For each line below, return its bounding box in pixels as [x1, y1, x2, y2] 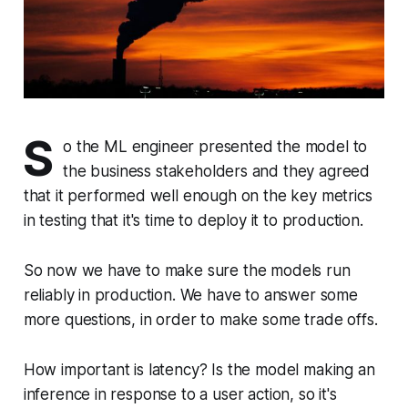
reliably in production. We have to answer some [23, 286, 358, 305]
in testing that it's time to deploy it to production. [23, 211, 363, 230]
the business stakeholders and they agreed [63, 162, 371, 181]
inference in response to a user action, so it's [23, 385, 337, 404]
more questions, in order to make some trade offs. [23, 311, 378, 330]
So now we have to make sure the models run [23, 261, 351, 280]
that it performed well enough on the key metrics [23, 187, 372, 206]
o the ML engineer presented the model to [63, 138, 368, 157]
